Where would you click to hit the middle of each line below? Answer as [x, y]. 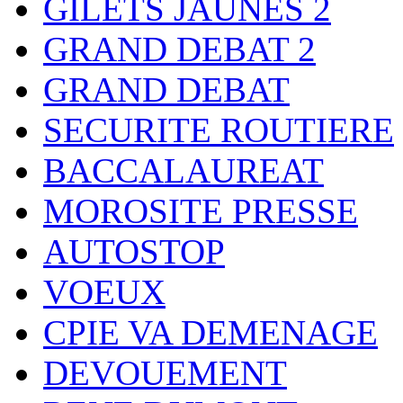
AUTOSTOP [134, 252]
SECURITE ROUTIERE [219, 130]
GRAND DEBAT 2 [179, 49]
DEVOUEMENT [165, 373]
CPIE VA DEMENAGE [210, 333]
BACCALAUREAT [184, 171]
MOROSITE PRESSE [201, 211]
